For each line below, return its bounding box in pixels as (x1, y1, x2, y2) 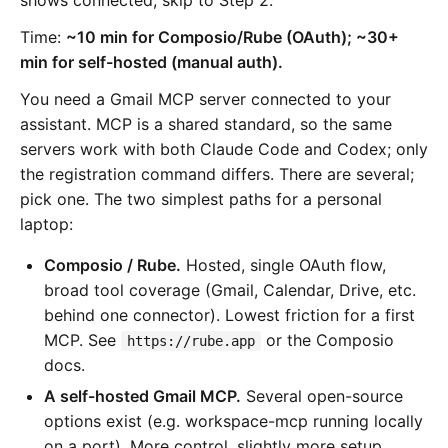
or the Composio (261, 329, 394, 350)
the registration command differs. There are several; (20, 163, 414, 184)
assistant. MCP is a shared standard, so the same (20, 113, 392, 134)
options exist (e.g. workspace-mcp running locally (44, 410, 423, 431)
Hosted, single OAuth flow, (181, 254, 386, 275)
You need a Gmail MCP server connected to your (20, 88, 391, 109)
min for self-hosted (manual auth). (20, 51, 283, 72)
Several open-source (241, 385, 403, 406)
